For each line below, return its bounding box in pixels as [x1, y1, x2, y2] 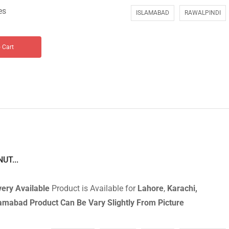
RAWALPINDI [185, 9, 221, 16]
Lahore [138, 184, 164, 193]
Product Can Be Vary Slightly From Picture [30, 198, 184, 208]
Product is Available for [50, 184, 138, 193]
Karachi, [167, 184, 197, 193]
